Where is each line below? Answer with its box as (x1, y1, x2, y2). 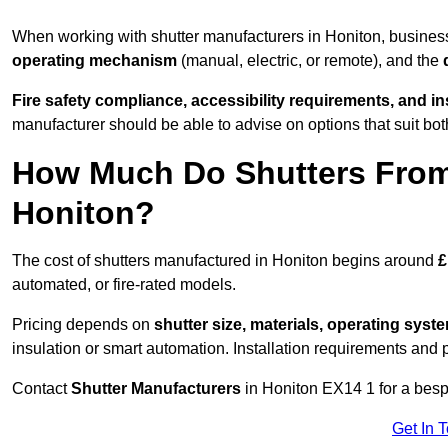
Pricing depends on (12, 316, 154, 334)
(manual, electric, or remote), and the (177, 52, 443, 70)
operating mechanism (12, 52, 177, 70)
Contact (12, 380, 71, 398)
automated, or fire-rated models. (12, 276, 236, 294)
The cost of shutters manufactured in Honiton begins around (12, 252, 438, 270)
